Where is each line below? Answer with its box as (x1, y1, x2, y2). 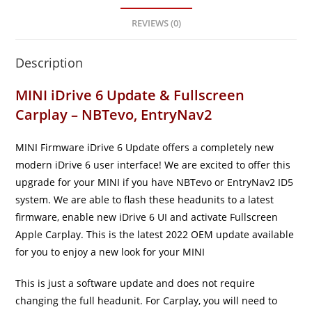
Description (15, 54, 84, 71)
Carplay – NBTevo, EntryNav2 (15, 105, 212, 124)
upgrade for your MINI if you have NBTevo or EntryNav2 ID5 (15, 175, 294, 189)
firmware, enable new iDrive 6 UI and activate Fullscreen (15, 210, 279, 224)
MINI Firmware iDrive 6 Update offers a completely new (15, 141, 274, 154)
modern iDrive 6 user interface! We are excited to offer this (15, 158, 291, 171)
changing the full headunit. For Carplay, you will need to (15, 294, 278, 307)
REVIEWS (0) (131, 17, 181, 29)
